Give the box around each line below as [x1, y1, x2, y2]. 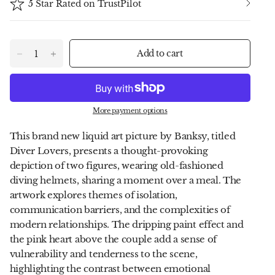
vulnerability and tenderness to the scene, [9, 248, 198, 260]
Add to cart [137, 48, 183, 59]
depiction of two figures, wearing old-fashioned [9, 160, 223, 171]
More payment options [92, 106, 168, 115]
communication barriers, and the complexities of [9, 204, 230, 215]
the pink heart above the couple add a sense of [9, 233, 217, 245]
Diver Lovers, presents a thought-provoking [9, 145, 208, 157]
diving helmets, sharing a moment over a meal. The [9, 174, 242, 186]
